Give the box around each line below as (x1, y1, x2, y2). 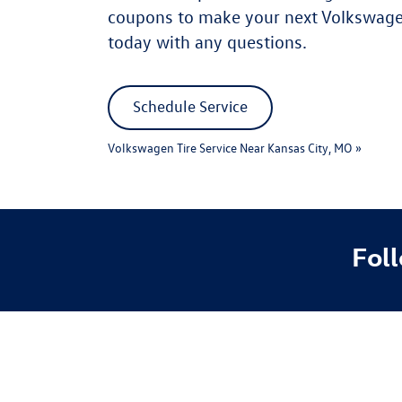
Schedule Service (132, 97, 248, 117)
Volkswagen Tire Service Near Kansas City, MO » (107, 139, 362, 157)
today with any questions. (107, 31, 307, 53)
